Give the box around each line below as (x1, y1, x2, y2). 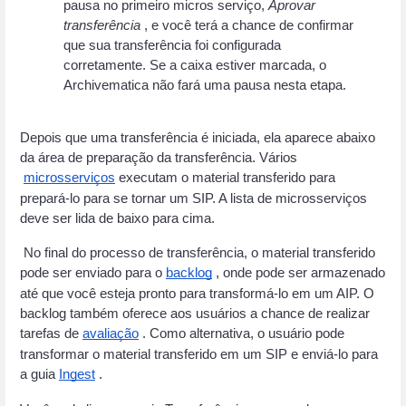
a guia (20, 367, 55, 382)
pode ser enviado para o (20, 266, 162, 281)
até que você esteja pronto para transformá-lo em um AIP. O (20, 286, 374, 302)
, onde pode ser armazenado (212, 266, 385, 281)
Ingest (59, 367, 95, 382)
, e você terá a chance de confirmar (140, 17, 353, 33)
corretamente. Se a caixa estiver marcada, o (63, 57, 326, 72)
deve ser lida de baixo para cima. (20, 211, 215, 227)
